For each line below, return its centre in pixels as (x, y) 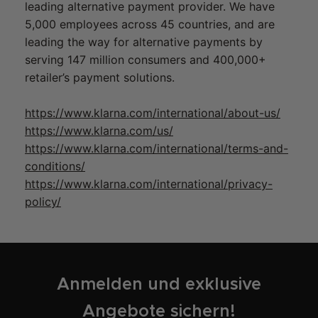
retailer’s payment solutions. (100, 78)
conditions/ (55, 166)
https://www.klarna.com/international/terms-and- (157, 149)
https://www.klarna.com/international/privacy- (149, 184)
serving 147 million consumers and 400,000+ (146, 60)
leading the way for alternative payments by (144, 42)
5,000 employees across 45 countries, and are (150, 24)
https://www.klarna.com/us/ (99, 131)
